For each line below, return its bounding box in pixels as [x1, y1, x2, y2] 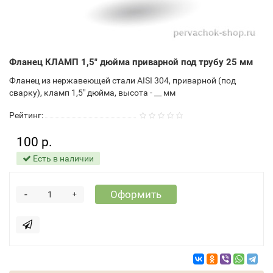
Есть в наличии [31, 154, 94, 163]
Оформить [110, 188, 161, 200]
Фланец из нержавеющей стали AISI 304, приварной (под [9, 76, 236, 85]
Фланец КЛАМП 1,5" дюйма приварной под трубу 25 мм [9, 57, 253, 68]
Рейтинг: [9, 110, 43, 120]
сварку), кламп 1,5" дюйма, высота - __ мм [9, 88, 175, 97]
